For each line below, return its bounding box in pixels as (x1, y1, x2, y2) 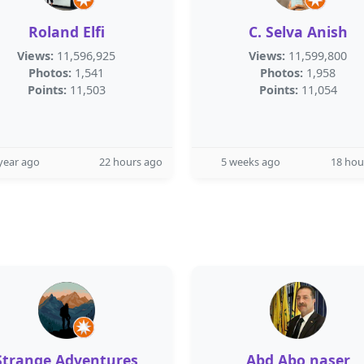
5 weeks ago (221, 154, 280, 169)
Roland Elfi (28, 22, 105, 41)
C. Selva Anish (248, 22, 348, 41)
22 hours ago (99, 154, 162, 169)
